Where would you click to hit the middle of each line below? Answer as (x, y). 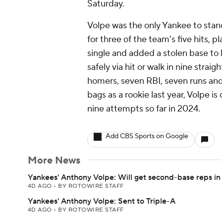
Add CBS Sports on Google (147, 136)
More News (54, 161)
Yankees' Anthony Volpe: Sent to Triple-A (102, 201)
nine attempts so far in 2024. (144, 109)
